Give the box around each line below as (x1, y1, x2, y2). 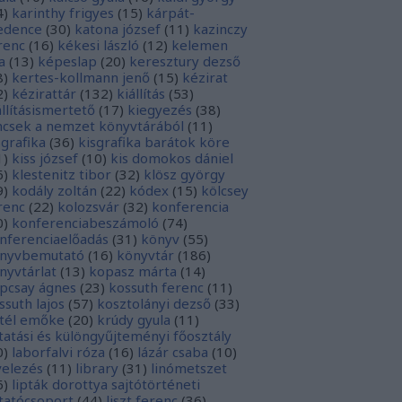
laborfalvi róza (12, 343, 105, 361)
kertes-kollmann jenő (12, 68, 150, 86)
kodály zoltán (12, 181, 97, 199)
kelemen (171, 36, 228, 54)
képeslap (38, 52, 97, 70)
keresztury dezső (129, 52, 240, 70)
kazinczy (193, 20, 248, 38)
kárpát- (146, 4, 195, 22)
